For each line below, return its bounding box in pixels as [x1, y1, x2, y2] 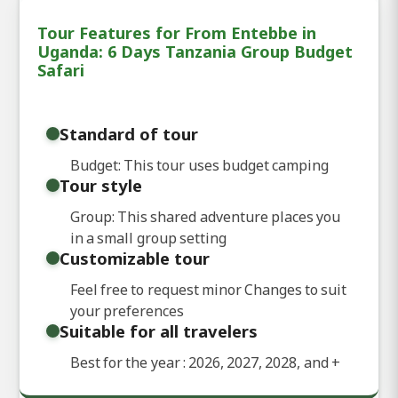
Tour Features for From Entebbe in [37, 21, 316, 44]
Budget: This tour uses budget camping [70, 155, 329, 175]
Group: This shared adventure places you [70, 206, 340, 227]
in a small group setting [70, 227, 227, 248]
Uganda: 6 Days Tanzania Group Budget [37, 40, 353, 62]
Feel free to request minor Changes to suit [70, 279, 347, 299]
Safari [37, 59, 84, 81]
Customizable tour [60, 246, 210, 269]
